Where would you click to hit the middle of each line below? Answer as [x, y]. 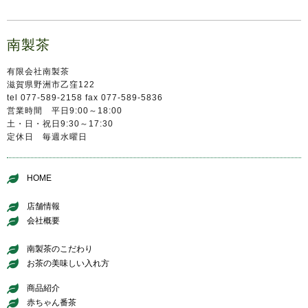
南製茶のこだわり [59, 249]
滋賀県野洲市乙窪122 [51, 85]
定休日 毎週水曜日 [47, 137]
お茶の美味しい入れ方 [68, 264]
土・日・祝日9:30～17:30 [60, 124]
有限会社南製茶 [38, 72]
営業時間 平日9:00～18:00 [65, 111]
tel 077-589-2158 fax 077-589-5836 [85, 98]
